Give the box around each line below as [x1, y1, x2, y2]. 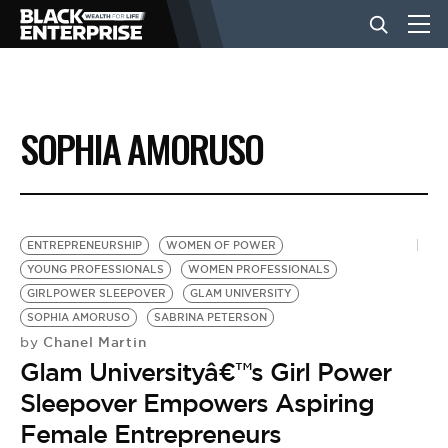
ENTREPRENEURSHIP [27, 239, 142, 252]
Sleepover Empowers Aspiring [20, 387, 374, 419]
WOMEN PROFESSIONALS [188, 263, 330, 276]
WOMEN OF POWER [166, 239, 276, 252]
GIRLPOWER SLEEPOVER [27, 287, 166, 300]
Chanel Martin [38, 333, 147, 351]
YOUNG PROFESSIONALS [27, 263, 164, 276]
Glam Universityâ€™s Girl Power [20, 356, 391, 388]
